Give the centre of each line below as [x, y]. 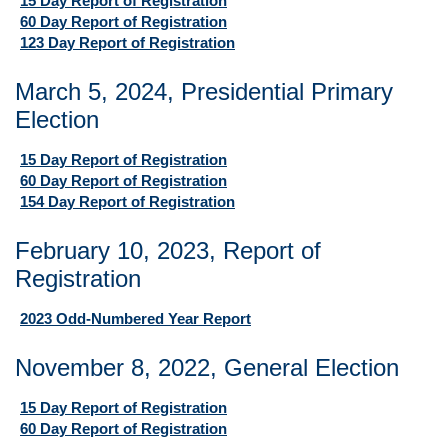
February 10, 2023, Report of [168, 250]
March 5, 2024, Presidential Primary [204, 91]
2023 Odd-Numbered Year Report [135, 318]
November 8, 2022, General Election [207, 367]
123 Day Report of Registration [127, 42]
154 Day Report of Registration [127, 201]
